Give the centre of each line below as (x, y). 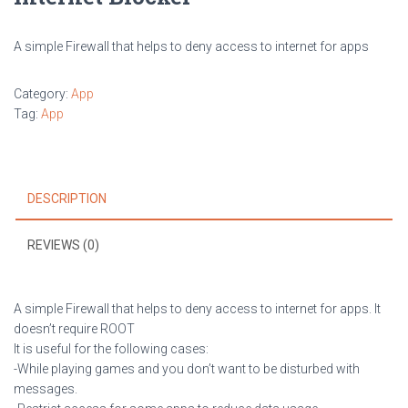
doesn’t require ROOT (74, 329)
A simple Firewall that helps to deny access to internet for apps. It (197, 309)
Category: (42, 94)
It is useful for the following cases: (111, 349)
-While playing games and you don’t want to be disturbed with (187, 369)
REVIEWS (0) (63, 245)
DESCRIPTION (67, 199)
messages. (46, 389)
